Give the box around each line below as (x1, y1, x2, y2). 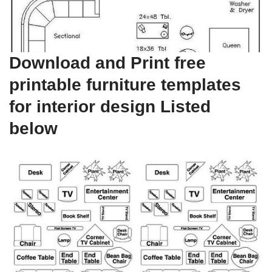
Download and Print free (9, 53, 206, 73)
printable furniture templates (9, 75, 241, 95)
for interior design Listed (9, 97, 211, 117)
